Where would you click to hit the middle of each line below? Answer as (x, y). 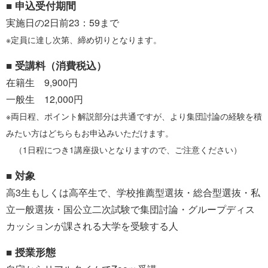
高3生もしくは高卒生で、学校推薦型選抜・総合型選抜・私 (133, 193)
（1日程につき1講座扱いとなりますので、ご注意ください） (124, 150)
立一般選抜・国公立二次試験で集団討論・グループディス (130, 209)
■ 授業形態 (31, 252)
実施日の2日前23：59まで (63, 23)
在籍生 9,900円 (42, 83)
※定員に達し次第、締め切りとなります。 (84, 40)
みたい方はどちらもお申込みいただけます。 (90, 133)
